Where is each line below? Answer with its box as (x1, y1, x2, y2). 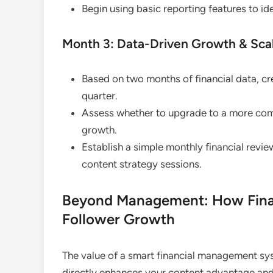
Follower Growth (62, 210, 175, 228)
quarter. (82, 89, 118, 102)
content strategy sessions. (82, 157, 202, 170)
